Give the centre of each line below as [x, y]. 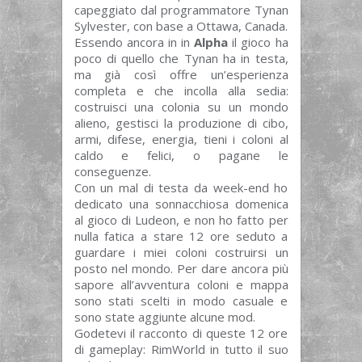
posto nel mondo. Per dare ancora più [181, 268]
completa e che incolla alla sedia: [181, 90]
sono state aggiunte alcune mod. [164, 317]
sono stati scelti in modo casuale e [181, 301]
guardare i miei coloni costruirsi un [181, 252]
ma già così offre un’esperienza [181, 74]
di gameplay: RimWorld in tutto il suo [181, 349]
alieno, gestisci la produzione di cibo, [181, 123]
